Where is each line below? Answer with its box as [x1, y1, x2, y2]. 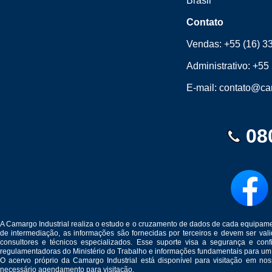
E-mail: [186, 83, 220, 93]
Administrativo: [186, 61, 253, 71]
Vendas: [186, 39, 225, 49]
